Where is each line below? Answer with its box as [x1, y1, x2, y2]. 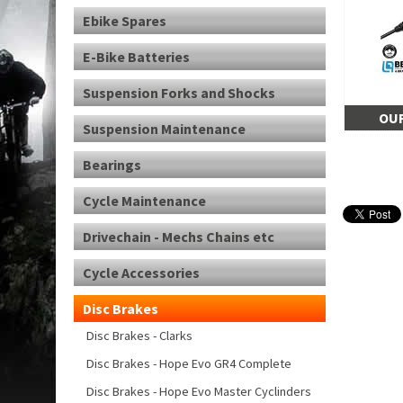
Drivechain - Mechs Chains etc [83, 228, 274, 246]
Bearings [83, 156, 141, 174]
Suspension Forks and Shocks [83, 84, 275, 102]
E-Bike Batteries [83, 48, 190, 66]
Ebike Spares [83, 12, 166, 30]
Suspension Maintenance [83, 120, 246, 138]
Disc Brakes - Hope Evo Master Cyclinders [86, 383, 311, 399]
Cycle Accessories [83, 264, 200, 282]
